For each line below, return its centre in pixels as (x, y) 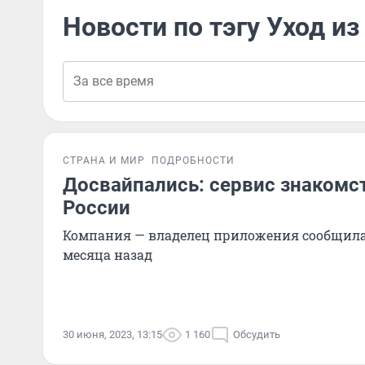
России (97, 208)
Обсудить (257, 334)
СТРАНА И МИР (104, 161)
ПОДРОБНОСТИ (193, 161)
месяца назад (108, 255)
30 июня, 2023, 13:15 (112, 334)
